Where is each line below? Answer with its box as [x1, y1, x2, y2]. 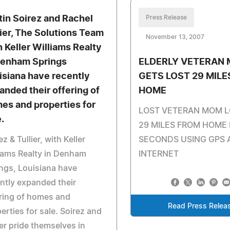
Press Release [146, 14, 187, 21]
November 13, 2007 [146, 34, 205, 40]
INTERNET [139, 150, 179, 158]
